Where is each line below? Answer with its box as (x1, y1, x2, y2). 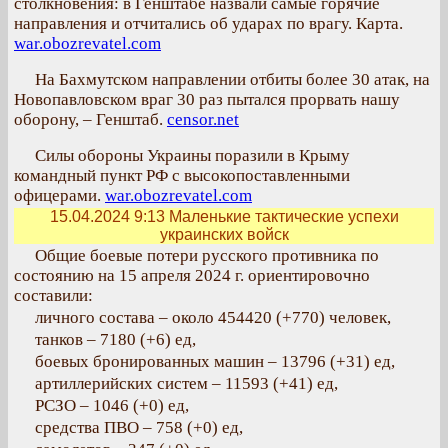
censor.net (167, 110, 239, 129)
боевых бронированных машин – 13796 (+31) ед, (35, 352, 395, 371)
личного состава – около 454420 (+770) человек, (35, 308, 391, 327)
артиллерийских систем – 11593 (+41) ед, (35, 374, 338, 393)
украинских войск (159, 226, 289, 243)
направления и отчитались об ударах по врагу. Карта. (14, 14, 403, 33)
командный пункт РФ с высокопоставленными (14, 166, 350, 185)
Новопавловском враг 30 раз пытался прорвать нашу (14, 90, 400, 109)
